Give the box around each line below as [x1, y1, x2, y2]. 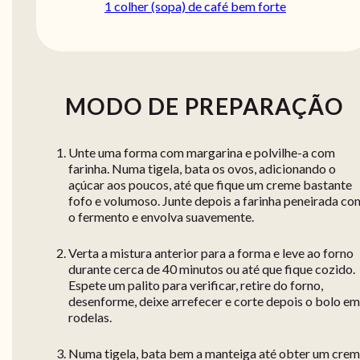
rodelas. [68, 309, 112, 325]
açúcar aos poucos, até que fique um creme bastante [68, 177, 352, 193]
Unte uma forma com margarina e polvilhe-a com [68, 145, 335, 161]
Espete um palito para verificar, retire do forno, [68, 277, 323, 293]
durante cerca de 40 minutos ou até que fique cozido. [68, 261, 355, 277]
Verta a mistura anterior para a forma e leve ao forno [68, 245, 354, 261]
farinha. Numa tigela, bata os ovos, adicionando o [68, 161, 336, 177]
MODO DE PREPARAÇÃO [64, 92, 344, 121]
